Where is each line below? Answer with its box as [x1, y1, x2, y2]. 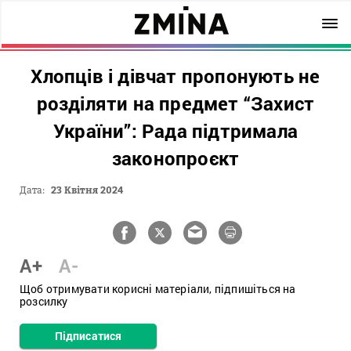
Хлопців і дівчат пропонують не [31, 63, 320, 89]
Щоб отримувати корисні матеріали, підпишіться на [20, 281, 296, 296]
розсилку [20, 294, 68, 309]
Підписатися [54, 328, 122, 343]
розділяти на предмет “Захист [36, 91, 315, 116]
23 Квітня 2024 [51, 184, 124, 196]
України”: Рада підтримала [53, 118, 298, 143]
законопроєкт [111, 146, 240, 171]
